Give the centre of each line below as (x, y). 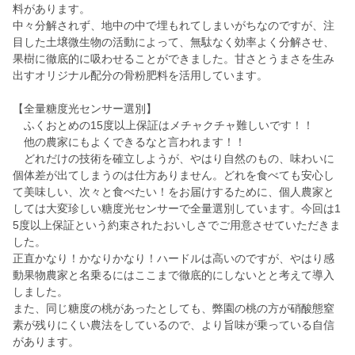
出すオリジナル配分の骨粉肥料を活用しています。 (140, 76)
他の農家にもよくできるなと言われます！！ (129, 142)
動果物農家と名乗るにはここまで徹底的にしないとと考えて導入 (174, 275)
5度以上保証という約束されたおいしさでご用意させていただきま (177, 225)
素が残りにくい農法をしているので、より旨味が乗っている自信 (174, 325)
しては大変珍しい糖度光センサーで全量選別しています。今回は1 (177, 209)
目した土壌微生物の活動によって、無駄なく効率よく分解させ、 (174, 42)
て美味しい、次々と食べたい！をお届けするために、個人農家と (174, 192)
